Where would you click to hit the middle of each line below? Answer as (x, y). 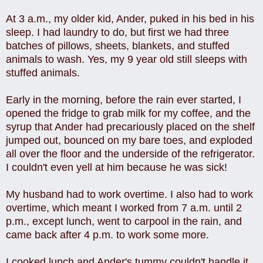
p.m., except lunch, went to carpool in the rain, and (124, 221)
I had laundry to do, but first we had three (133, 32)
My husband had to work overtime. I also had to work (129, 194)
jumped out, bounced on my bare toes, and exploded (129, 140)
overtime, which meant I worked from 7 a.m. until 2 (124, 208)
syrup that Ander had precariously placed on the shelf (130, 127)
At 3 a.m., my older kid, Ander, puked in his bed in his (130, 18)
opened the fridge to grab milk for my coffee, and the (128, 113)
